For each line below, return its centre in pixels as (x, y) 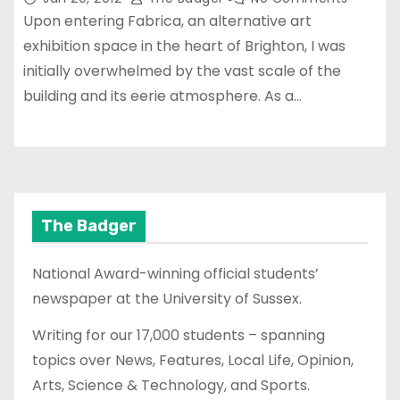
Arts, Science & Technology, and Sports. (171, 385)
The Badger (89, 226)
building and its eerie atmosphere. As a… (162, 96)
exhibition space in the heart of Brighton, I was (184, 46)
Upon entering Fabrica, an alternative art (167, 21)
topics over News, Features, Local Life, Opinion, (193, 360)
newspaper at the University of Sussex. (167, 299)
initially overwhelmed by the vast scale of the (182, 71)
